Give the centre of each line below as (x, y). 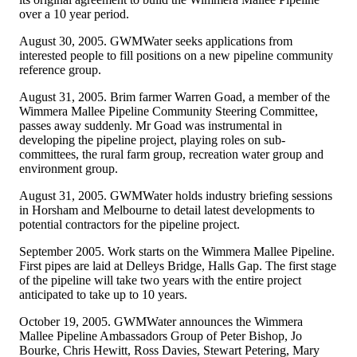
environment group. (69, 168)
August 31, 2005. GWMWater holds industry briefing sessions (176, 195)
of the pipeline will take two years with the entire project (160, 280)
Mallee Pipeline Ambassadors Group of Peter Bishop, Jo (161, 335)
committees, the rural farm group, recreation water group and (171, 154)
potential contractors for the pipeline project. (129, 224)
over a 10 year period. (74, 14)
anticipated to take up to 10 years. (103, 294)
